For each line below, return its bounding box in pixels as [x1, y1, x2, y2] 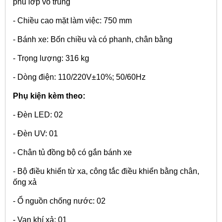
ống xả [13, 177, 37, 186]
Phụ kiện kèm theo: [13, 91, 85, 100]
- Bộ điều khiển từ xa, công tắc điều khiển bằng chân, [13, 166, 199, 175]
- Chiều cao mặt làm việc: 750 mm [13, 16, 132, 25]
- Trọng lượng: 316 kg [13, 54, 89, 62]
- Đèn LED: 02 [13, 110, 65, 119]
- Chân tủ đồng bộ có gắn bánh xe [13, 148, 132, 157]
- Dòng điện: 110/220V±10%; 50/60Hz [13, 72, 146, 81]
